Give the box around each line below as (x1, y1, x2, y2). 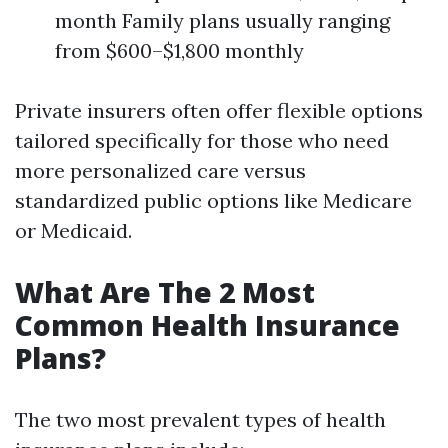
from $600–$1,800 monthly (55, 38, 304, 63)
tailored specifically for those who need (15, 128, 389, 153)
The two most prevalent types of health (15, 407, 386, 432)
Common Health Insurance (15, 306, 400, 344)
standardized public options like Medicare (15, 188, 412, 213)
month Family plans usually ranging (55, 8, 390, 33)
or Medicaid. (15, 218, 132, 243)
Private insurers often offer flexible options (15, 98, 423, 123)
